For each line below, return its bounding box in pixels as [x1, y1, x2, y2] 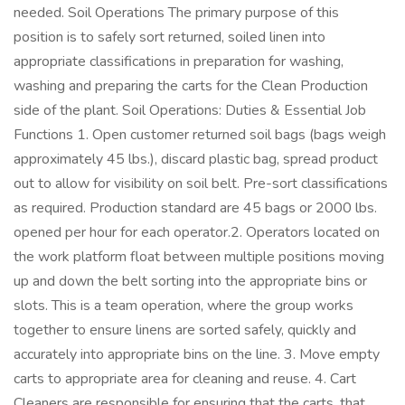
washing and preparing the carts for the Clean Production [14, 76, 368, 96]
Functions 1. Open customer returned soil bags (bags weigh [14, 125, 386, 145]
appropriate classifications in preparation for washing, [14, 52, 344, 71]
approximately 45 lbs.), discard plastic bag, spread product [14, 149, 378, 169]
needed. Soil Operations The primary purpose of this [14, 3, 339, 23]
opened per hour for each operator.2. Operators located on [14, 222, 380, 242]
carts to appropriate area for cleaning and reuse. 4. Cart [14, 369, 356, 389]
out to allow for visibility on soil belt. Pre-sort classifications [14, 174, 388, 193]
